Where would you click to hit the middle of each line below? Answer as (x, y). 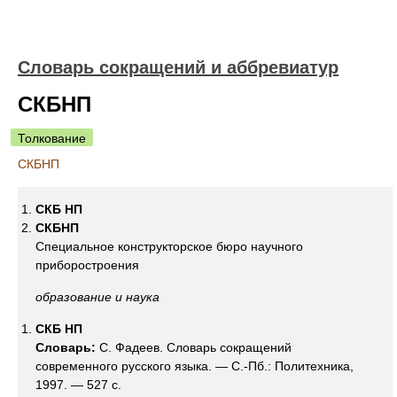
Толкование (52, 138)
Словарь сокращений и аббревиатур (178, 67)
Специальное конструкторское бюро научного (169, 246)
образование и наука (97, 297)
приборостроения (87, 265)
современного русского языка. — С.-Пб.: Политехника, (195, 366)
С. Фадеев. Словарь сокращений (195, 347)
